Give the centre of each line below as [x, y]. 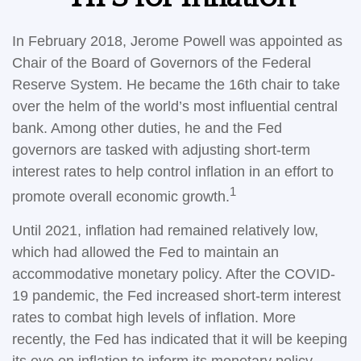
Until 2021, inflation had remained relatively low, [165, 230]
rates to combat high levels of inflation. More [154, 317]
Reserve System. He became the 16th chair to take [176, 85]
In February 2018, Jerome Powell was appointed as [177, 41]
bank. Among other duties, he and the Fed [147, 128]
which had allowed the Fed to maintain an [145, 252]
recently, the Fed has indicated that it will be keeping [180, 339]
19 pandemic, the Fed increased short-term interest [176, 296]
